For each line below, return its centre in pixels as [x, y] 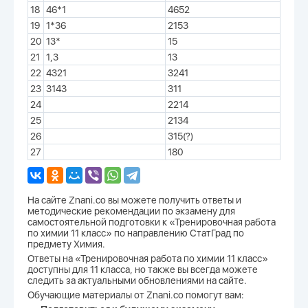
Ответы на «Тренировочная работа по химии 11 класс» [148, 258]
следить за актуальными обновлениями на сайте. [137, 280]
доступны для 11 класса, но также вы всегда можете [143, 269]
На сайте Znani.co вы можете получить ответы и [134, 200]
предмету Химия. [66, 244]
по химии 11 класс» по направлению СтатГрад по [136, 233]
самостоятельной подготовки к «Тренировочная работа [152, 222]
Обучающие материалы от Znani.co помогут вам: [136, 295]
